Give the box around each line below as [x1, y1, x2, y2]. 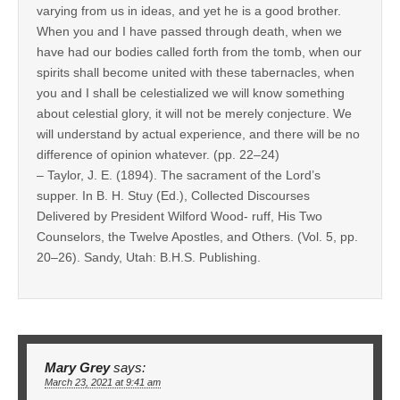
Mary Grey [45, 360, 110, 375]
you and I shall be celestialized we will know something [37, 85, 345, 100]
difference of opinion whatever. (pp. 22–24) [37, 146, 279, 162]
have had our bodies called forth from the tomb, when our [37, 44, 362, 59]
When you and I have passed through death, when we [37, 23, 342, 38]
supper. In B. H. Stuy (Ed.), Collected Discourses [37, 187, 310, 203]
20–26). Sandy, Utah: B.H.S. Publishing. [37, 249, 261, 264]
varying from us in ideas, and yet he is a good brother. [37, 3, 341, 18]
